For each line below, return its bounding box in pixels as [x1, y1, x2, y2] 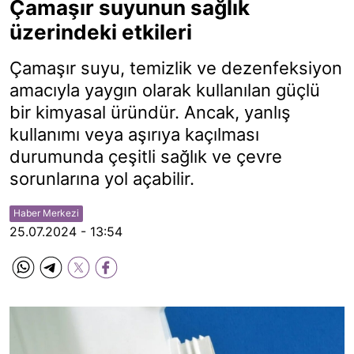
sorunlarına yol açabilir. [9, 168, 194, 189]
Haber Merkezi [13, 207, 79, 219]
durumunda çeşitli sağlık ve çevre [9, 146, 282, 167]
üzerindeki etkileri [9, 20, 192, 44]
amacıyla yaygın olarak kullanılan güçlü [9, 80, 320, 100]
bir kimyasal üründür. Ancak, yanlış [9, 102, 291, 122]
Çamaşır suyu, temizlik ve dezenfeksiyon [9, 58, 342, 78]
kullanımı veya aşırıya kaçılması [9, 124, 259, 145]
